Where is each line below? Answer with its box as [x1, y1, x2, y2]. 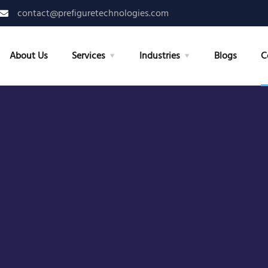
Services [71, 49, 105, 62]
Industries [139, 49, 180, 62]
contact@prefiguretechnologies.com [17, 7, 169, 20]
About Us [9, 49, 48, 62]
